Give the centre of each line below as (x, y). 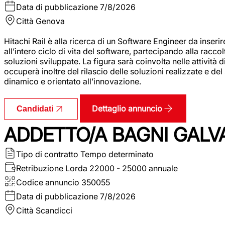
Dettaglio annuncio (127, 108)
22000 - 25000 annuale (134, 168)
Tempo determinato (117, 154)
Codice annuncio (48, 182)
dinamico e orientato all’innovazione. (73, 81)
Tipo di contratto (47, 154)
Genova (50, 21)
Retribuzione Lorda (52, 168)
